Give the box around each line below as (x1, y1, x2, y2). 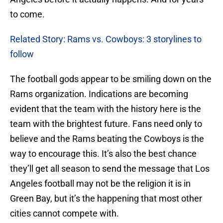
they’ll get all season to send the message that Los (10, 163, 210, 174)
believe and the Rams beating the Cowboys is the (10, 133, 204, 144)
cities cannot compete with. (10, 208, 119, 219)
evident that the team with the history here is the (10, 104, 201, 114)
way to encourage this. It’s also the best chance (10, 148, 197, 159)
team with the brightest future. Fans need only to (10, 118, 202, 129)
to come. (10, 9, 45, 20)
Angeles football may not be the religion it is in (10, 178, 191, 189)
